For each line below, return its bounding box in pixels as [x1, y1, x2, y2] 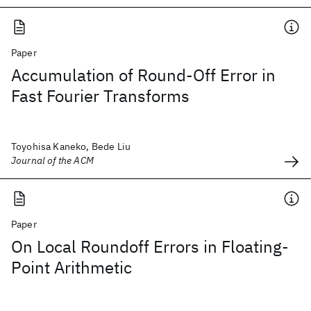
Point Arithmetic [11, 256, 132, 278]
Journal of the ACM [11, 154, 94, 167]
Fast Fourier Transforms [11, 85, 190, 107]
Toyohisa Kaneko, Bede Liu [11, 140, 131, 153]
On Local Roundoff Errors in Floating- [11, 235, 289, 258]
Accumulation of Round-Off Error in [11, 64, 276, 86]
